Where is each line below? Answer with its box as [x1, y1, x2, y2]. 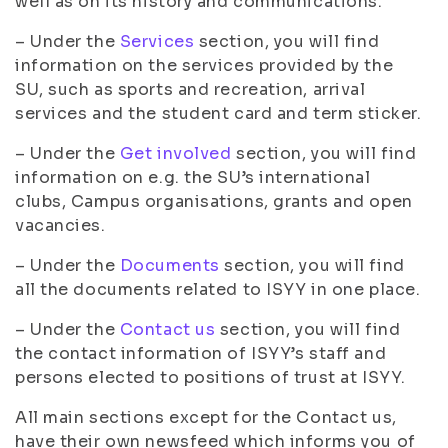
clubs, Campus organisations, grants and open [15, 191, 413, 212]
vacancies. [15, 215, 106, 236]
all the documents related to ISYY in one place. [15, 279, 421, 300]
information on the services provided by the [15, 55, 394, 76]
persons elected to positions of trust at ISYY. [15, 367, 406, 388]
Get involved [119, 143, 232, 164]
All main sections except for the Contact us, [15, 407, 397, 428]
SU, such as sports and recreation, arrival [15, 79, 366, 100]
